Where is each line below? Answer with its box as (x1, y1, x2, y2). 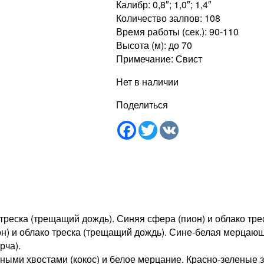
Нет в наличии (116, 74, 179, 88)
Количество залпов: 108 (116, 11, 221, 25)
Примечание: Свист (116, 51, 203, 65)
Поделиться (116, 97, 169, 111)
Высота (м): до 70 (116, 38, 193, 52)
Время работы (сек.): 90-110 (116, 24, 239, 38)
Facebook (136, 118, 178, 132)
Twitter (157, 118, 185, 132)
